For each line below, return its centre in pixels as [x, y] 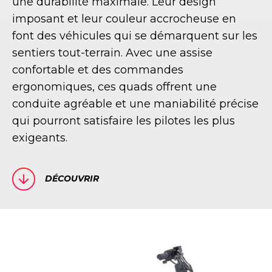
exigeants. [40, 138]
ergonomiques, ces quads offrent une [114, 87]
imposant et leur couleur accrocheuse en [124, 19]
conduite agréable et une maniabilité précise [135, 104]
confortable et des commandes [98, 70]
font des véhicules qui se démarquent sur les [135, 36]
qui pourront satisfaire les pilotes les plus [124, 121]
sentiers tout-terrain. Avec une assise [112, 53]
